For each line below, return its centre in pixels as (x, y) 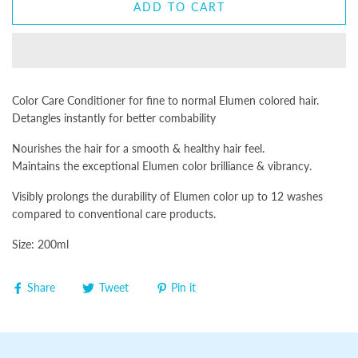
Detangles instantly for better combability (114, 118)
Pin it (183, 288)
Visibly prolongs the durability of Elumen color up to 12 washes (167, 196)
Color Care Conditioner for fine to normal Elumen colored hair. (165, 100)
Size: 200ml (40, 244)
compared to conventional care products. (114, 214)
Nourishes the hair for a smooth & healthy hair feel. (138, 148)
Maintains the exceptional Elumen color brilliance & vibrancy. (162, 166)
